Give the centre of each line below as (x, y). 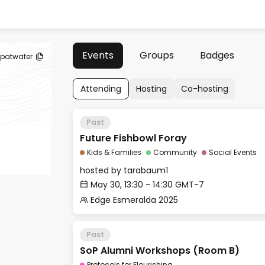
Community (175, 152)
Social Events (233, 152)
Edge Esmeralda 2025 (134, 200)
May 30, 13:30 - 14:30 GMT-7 (147, 185)
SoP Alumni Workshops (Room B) (160, 251)
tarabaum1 (146, 170)
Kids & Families (114, 152)
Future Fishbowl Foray (133, 138)
